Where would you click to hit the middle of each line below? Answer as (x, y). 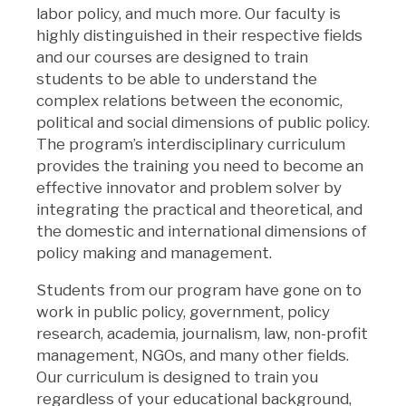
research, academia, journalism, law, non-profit (202, 333)
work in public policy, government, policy (183, 311)
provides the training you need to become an (200, 165)
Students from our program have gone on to (199, 290)
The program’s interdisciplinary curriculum (191, 144)
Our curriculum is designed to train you (177, 377)
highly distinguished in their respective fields (199, 35)
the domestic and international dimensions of (202, 231)
